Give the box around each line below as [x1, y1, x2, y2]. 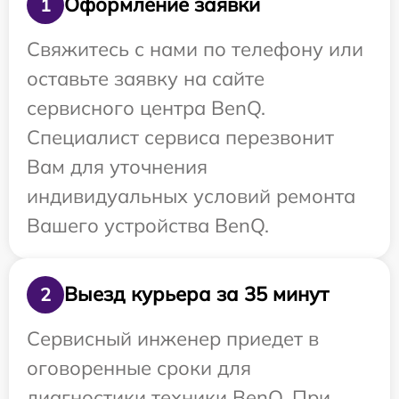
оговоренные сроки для [27, 354, 251, 380]
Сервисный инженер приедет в [27, 325, 319, 351]
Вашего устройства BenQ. [27, 212, 269, 238]
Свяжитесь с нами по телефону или [27, 36, 363, 61]
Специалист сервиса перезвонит [27, 124, 334, 150]
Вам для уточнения [27, 153, 208, 179]
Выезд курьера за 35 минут [64, 281, 329, 306]
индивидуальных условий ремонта [27, 183, 355, 208]
